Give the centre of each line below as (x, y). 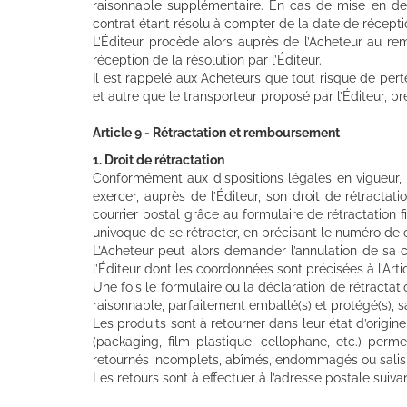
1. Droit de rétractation (159, 159)
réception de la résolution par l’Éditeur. (207, 60)
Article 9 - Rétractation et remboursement (216, 132)
